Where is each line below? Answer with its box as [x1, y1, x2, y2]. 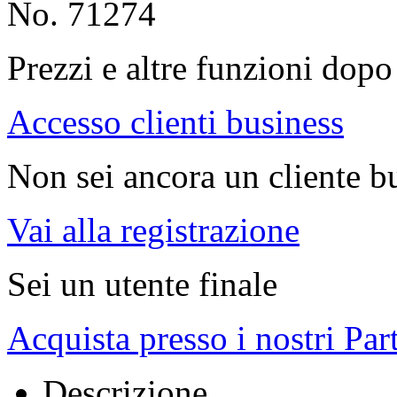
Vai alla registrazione [7, 211, 300, 250]
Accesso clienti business [7, 103, 344, 142]
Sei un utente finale [7, 265, 277, 304]
